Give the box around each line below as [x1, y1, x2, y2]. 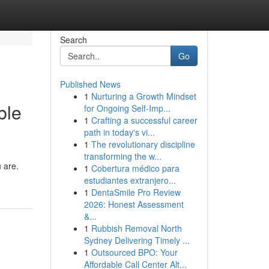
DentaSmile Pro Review [91, 186, 181, 198]
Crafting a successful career [91, 114, 198, 126]
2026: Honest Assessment [83, 198, 184, 210]
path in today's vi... [83, 126, 155, 138]
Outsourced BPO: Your [91, 246, 178, 258]
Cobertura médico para [91, 162, 180, 174]
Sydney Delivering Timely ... [83, 234, 190, 246]
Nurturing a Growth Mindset [91, 90, 196, 102]
